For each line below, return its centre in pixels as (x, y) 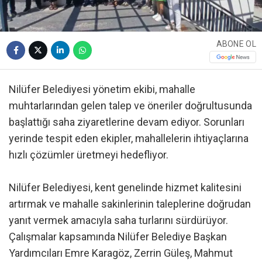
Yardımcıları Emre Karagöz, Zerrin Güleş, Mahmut (121, 253)
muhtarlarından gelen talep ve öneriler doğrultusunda (130, 106)
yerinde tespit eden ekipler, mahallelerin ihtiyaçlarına (129, 139)
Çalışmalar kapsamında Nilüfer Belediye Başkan (118, 237)
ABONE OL (236, 44)
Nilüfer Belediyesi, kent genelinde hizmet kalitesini (125, 188)
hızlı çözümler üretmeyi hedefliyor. (89, 155)
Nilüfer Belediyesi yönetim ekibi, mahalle (102, 89)
